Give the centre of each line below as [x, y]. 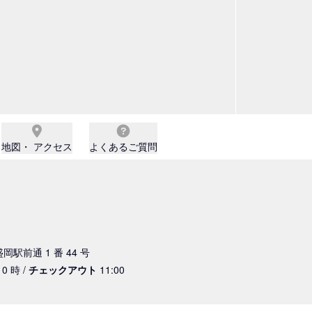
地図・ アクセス [37, 146]
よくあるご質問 [123, 146]
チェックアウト [63, 270]
